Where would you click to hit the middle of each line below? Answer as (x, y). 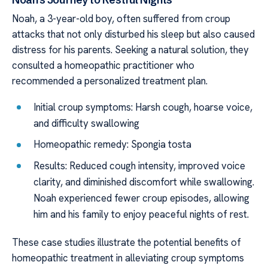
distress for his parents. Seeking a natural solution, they (130, 49)
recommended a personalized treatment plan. (110, 80)
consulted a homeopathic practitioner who (103, 65)
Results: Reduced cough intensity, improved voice (140, 165)
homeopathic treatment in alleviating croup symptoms (128, 258)
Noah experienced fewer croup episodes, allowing (142, 198)
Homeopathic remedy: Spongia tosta (113, 144)
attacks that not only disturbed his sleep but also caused (133, 34)
